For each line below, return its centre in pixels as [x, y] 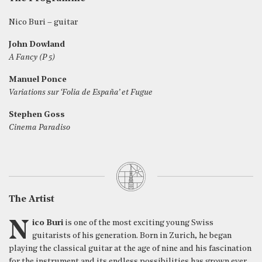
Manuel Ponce [38, 80]
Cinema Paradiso [39, 128]
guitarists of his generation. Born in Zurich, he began [132, 236]
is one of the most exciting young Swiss [138, 223]
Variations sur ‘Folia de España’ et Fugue [81, 93]
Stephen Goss [37, 115]
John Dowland [37, 45]
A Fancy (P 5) [32, 58]
